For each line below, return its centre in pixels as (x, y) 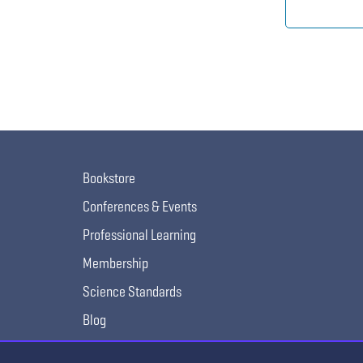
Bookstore (109, 178)
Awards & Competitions (143, 348)
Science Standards (132, 291)
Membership (115, 263)
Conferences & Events (140, 206)
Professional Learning (139, 235)
